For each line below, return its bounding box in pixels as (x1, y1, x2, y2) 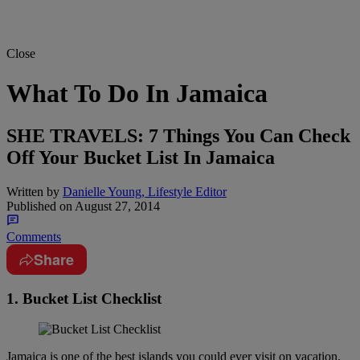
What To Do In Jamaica (6, 78, 268, 108)
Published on (6, 198, 72, 213)
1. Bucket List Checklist (6, 289, 162, 307)
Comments (6, 229, 61, 243)
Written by (6, 184, 59, 198)
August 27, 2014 (72, 198, 160, 213)
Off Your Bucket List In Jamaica (6, 147, 275, 169)
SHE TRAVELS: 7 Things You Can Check (6, 125, 350, 147)
